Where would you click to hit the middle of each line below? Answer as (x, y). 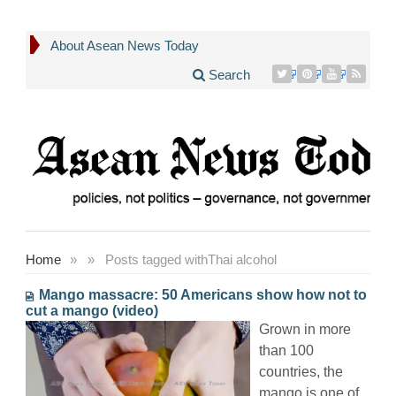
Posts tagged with (156, 259)
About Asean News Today (125, 46)
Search (228, 75)
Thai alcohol (242, 259)
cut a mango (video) (92, 310)
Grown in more (305, 329)
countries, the (301, 371)
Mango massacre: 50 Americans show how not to (203, 294)
